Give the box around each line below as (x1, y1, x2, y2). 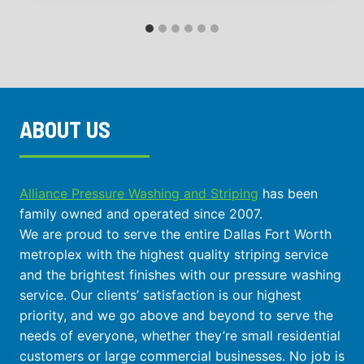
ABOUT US (19, 115, 110, 143)
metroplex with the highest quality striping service (19, 245, 328, 262)
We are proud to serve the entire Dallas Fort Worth (19, 225, 331, 242)
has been (258, 184, 318, 201)
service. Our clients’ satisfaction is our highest (19, 286, 301, 303)
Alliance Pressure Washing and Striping (19, 184, 258, 201)
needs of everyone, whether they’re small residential (19, 327, 340, 344)
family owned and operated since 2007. (19, 205, 262, 222)
